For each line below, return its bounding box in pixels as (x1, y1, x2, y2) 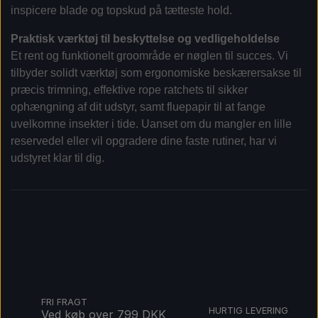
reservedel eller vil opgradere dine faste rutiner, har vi (11, 135, 277, 148)
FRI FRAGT (41, 297, 88, 308)
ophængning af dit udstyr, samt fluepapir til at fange (11, 101, 265, 114)
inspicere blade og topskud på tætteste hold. (11, 4, 232, 17)
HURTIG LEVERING (208, 305, 288, 317)
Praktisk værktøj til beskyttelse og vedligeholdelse (11, 33, 280, 45)
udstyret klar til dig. (11, 152, 104, 165)
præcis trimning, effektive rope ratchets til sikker (11, 84, 248, 97)
